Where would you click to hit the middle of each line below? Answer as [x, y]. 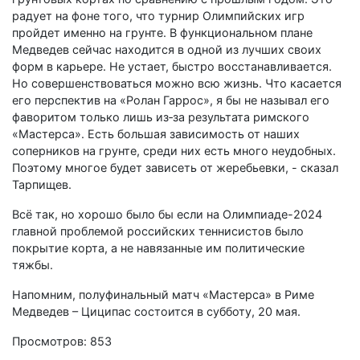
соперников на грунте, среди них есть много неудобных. [174, 150]
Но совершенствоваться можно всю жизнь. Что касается [177, 83]
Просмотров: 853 [62, 341]
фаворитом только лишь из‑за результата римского [161, 117]
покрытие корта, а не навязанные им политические [158, 247]
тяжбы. [33, 264]
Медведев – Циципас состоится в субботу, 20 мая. [156, 311]
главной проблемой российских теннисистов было [158, 231]
